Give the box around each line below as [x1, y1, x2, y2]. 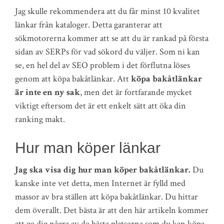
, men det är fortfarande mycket [80, 86, 192, 98]
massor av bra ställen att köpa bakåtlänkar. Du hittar [15, 190, 198, 202]
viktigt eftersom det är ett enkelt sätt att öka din [15, 100, 186, 111]
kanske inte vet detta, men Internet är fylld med [15, 177, 185, 189]
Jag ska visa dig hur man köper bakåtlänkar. [15, 163, 190, 175]
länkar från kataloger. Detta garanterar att [15, 19, 162, 30]
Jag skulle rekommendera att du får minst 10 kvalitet [15, 5, 200, 17]
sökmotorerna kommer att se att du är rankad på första [15, 32, 208, 44]
